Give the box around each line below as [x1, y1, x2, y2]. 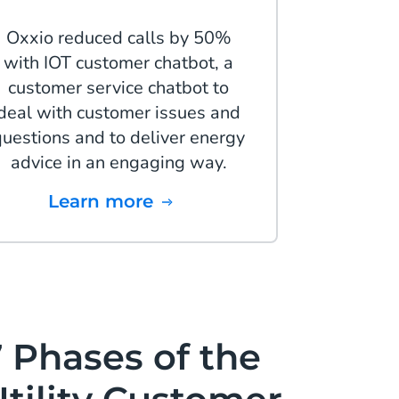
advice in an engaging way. [10, 151, 227, 175]
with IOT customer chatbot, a [4, 51, 234, 76]
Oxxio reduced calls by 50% [5, 26, 232, 51]
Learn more [59, 191, 154, 213]
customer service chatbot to [8, 76, 230, 101]
